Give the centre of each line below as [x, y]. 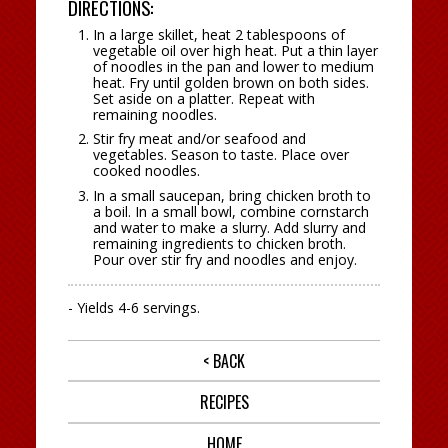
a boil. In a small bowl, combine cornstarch [231, 211]
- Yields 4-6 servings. [133, 307]
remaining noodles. [155, 114]
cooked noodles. [147, 171]
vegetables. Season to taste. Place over [221, 155]
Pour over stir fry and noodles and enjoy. [225, 259]
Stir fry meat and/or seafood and [200, 139]
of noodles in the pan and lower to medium [234, 66]
